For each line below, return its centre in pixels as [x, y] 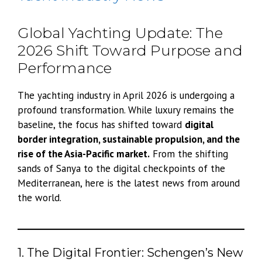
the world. [39, 198]
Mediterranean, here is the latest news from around [129, 183]
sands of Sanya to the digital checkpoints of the [121, 169]
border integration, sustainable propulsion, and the [129, 139]
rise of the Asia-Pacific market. [84, 154]
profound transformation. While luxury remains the [126, 110]
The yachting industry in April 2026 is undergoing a [126, 96]
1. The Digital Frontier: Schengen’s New [130, 252]
